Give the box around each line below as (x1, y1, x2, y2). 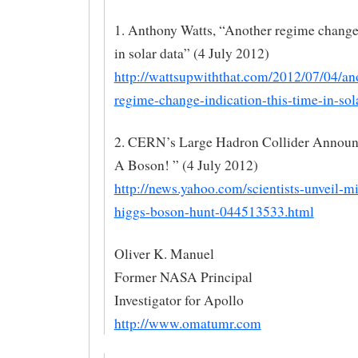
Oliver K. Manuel (113, 244, 214, 263)
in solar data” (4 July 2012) (113, 44, 269, 63)
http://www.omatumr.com (113, 313, 261, 332)
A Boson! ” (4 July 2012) (113, 155, 258, 174)
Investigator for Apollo (113, 290, 244, 309)
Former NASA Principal (113, 267, 253, 286)
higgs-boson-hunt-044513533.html (113, 201, 314, 221)
